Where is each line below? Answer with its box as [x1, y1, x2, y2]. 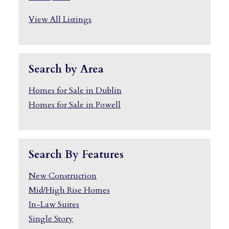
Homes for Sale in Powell [29, 99, 121, 110]
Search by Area [29, 61, 104, 77]
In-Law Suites [29, 198, 79, 210]
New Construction [29, 170, 97, 181]
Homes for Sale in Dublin [29, 84, 122, 96]
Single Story [29, 213, 73, 224]
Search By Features [29, 147, 124, 162]
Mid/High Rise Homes [29, 184, 110, 196]
